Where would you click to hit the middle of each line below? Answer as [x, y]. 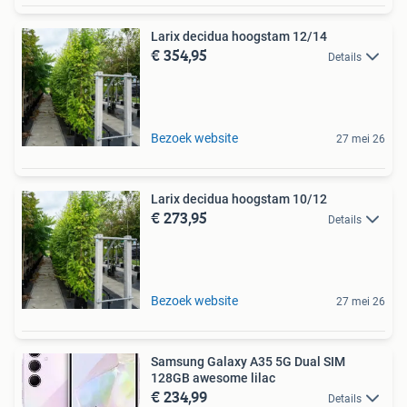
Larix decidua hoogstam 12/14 [239, 36]
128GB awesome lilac [213, 377]
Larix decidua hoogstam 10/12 [239, 199]
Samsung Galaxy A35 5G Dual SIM [248, 361]
